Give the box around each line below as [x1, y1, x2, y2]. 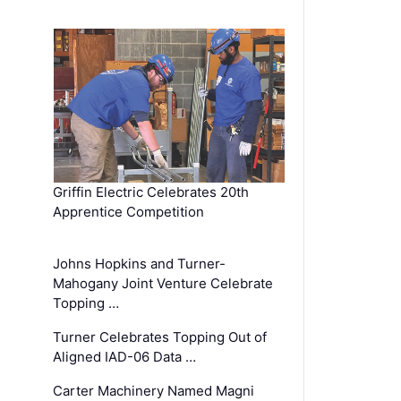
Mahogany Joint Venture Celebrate [53, 274, 274, 292]
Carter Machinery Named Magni [53, 381, 255, 399]
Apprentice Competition [53, 202, 205, 220]
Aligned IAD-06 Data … [53, 347, 197, 365]
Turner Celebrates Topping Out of [53, 328, 268, 346]
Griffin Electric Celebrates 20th [53, 183, 250, 200]
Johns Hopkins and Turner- [53, 254, 226, 272]
